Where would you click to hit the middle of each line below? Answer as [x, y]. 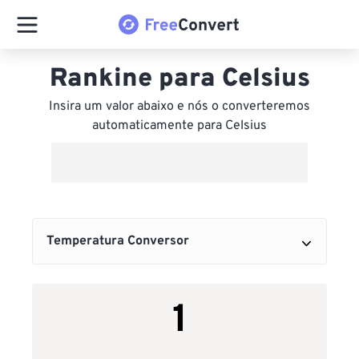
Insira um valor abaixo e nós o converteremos [179, 107]
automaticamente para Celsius [179, 126]
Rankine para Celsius [179, 79]
